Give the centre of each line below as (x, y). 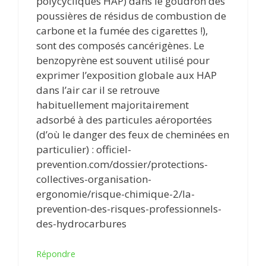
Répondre (56, 254)
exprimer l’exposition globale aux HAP (126, 75)
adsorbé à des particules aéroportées (124, 119)
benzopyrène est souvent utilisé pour (123, 60)
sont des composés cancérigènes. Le (120, 45)
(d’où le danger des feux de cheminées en (133, 134)
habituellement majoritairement (113, 104)
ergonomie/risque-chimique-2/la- (115, 194)
